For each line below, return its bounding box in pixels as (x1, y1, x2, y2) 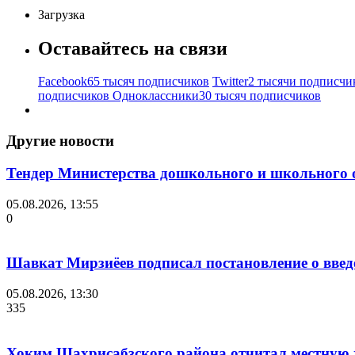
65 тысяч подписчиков (87, 74, 209, 89)
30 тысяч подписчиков (199, 89, 321, 103)
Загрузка (38, 7, 85, 21)
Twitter (212, 74, 248, 89)
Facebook (38, 74, 87, 89)
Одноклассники (113, 89, 199, 103)
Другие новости (6, 132, 114, 150)
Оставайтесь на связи (38, 37, 227, 59)
